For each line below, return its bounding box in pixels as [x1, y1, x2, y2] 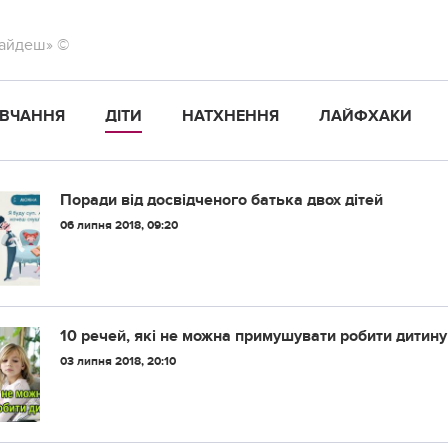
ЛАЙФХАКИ [319, 106, 412, 126]
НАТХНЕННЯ [182, 106, 279, 126]
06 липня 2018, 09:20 [60, 218, 178, 233]
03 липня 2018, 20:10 [60, 354, 176, 369]
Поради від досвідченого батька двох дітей [60, 190, 383, 210]
